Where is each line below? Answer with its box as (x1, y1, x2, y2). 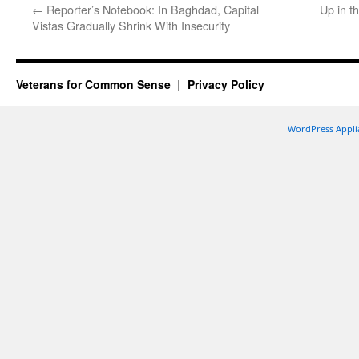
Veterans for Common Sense (16, 76, 174, 92)
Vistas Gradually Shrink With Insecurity (32, 17, 230, 34)
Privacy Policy (187, 76, 264, 92)
